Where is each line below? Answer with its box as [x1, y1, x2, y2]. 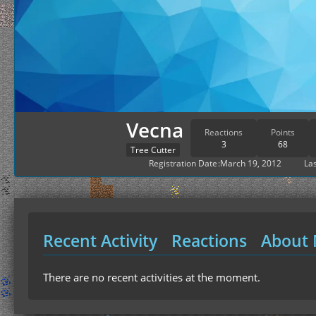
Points [271, 126, 295, 138]
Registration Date [149, 157, 217, 169]
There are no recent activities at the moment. [43, 270, 260, 284]
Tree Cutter [130, 144, 176, 157]
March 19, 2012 [220, 157, 281, 169]
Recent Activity [43, 229, 157, 252]
